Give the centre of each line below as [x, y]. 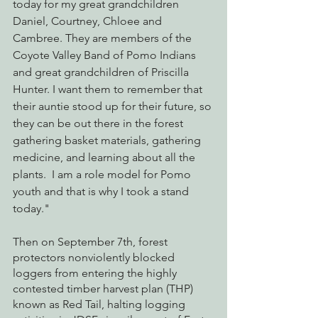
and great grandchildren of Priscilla [102, 72]
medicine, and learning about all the [105, 158]
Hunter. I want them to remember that [109, 89]
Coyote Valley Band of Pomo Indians [106, 55]
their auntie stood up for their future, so [114, 106]
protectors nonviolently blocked [95, 258]
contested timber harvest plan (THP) [104, 289]
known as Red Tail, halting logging [100, 305]
